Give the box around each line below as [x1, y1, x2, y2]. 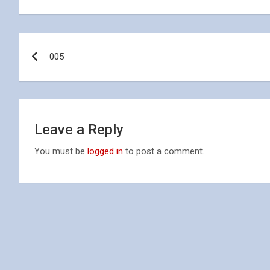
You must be [34, 146, 87, 157]
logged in [87, 146, 123, 157]
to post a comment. [123, 146, 204, 157]
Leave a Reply [34, 121, 124, 138]
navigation [19, 57, 108, 80]
